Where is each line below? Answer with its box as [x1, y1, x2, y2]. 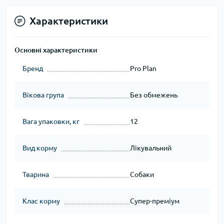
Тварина [22, 170, 49, 179]
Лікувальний [129, 144, 171, 152]
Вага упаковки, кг [22, 117, 79, 126]
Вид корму [22, 144, 57, 152]
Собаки [129, 170, 154, 179]
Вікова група [22, 91, 64, 99]
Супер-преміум [129, 197, 179, 205]
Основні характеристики [14, 46, 97, 54]
